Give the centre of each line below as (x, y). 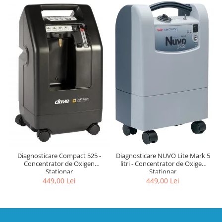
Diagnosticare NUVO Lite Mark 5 (163, 155)
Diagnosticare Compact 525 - (59, 155)
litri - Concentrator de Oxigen (163, 163)
